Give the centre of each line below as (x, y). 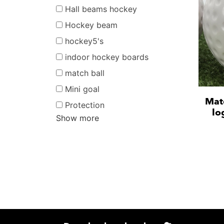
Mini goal (82, 89)
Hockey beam (91, 25)
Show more (77, 118)
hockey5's (84, 41)
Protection (85, 105)
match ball (85, 73)
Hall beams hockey (101, 9)
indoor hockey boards (107, 57)
